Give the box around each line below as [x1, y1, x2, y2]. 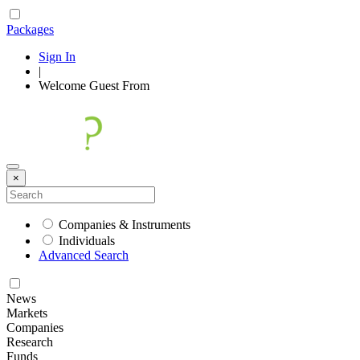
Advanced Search [39, 248, 129, 262]
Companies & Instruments [59, 218, 190, 231]
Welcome [39, 79, 89, 92]
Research [6, 335, 53, 349]
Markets [6, 306, 47, 320]
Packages [6, 22, 54, 36]
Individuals [59, 234, 115, 247]
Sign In [39, 50, 76, 63]
